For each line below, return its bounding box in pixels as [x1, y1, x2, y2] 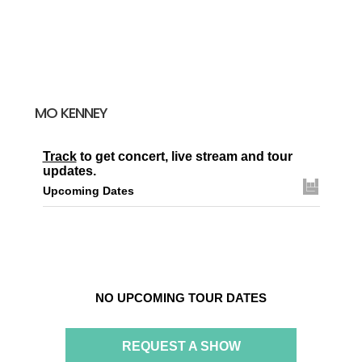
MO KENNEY [34, 103, 107, 124]
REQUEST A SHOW [121, 339, 241, 354]
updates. [42, 164, 96, 179]
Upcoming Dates [42, 184, 134, 198]
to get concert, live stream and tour [76, 149, 293, 164]
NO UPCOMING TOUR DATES [95, 291, 267, 305]
